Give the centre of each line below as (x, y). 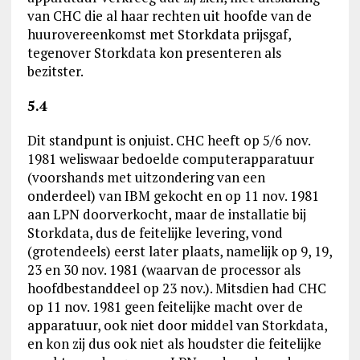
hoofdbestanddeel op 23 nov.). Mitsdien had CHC (176, 288)
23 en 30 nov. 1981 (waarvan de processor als (164, 270)
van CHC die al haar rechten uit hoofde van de (169, 16)
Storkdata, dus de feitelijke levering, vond (155, 233)
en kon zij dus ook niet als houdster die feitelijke (174, 344)
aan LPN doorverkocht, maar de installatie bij (166, 214)
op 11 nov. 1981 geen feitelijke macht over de (165, 307)
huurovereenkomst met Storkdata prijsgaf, (159, 34)
